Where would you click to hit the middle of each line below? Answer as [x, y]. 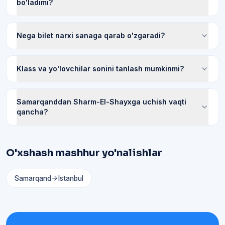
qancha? [32, 112]
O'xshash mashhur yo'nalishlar [84, 153]
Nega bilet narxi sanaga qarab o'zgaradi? [91, 35]
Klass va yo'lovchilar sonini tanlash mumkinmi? [100, 69]
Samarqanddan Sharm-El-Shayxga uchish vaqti [101, 102]
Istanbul [71, 178]
